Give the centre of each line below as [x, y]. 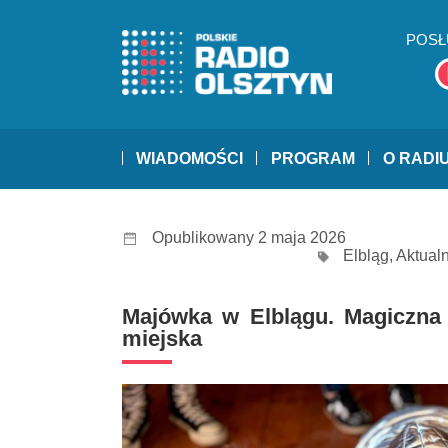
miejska [162, 339]
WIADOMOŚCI [189, 159]
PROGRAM [313, 159]
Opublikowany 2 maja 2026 [249, 238]
